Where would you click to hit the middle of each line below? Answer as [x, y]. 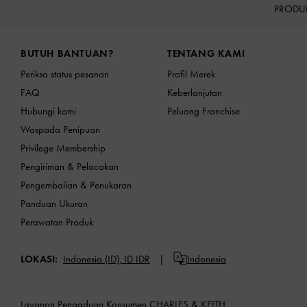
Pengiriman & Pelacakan [70, 166]
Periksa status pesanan [65, 74]
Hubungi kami [48, 111]
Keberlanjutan [195, 92]
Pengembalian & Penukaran [76, 185]
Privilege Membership [63, 148]
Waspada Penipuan [60, 129]
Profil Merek [191, 74]
